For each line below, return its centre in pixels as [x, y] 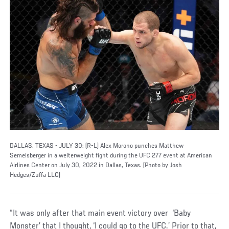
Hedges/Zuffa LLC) [35, 175]
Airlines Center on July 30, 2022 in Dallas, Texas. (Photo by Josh [96, 165]
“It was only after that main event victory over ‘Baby [100, 213]
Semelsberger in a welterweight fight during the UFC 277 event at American [111, 156]
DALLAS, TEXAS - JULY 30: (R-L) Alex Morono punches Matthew [97, 146]
